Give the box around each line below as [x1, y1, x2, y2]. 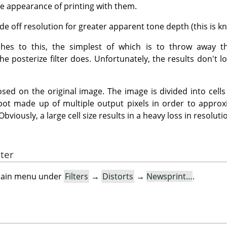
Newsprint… [146, 171, 193, 182]
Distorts [102, 171, 133, 182]
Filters [65, 171, 88, 182]
